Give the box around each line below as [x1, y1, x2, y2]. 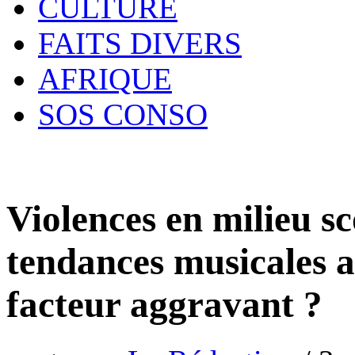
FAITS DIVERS [38, 26, 242, 60]
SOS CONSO [38, 97, 208, 132]
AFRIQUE [38, 62, 172, 96]
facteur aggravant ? [6, 284, 323, 326]
